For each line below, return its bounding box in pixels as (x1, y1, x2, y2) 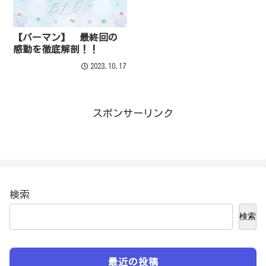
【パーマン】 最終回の (13, 32, 118, 42)
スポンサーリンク (93, 108, 173, 119)
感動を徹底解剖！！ (13, 44, 99, 54)
